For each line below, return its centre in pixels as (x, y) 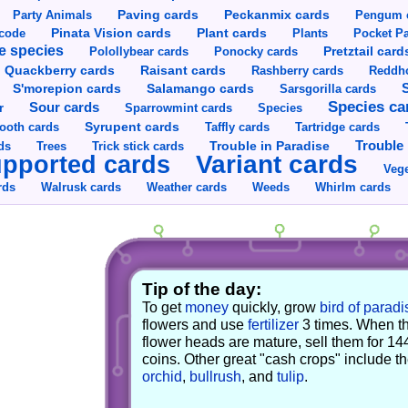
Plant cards (231, 32)
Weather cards (187, 187)
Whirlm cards (353, 187)
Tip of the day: (201, 290)
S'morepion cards (66, 88)
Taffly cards (237, 127)
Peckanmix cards (276, 15)
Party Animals (52, 15)
